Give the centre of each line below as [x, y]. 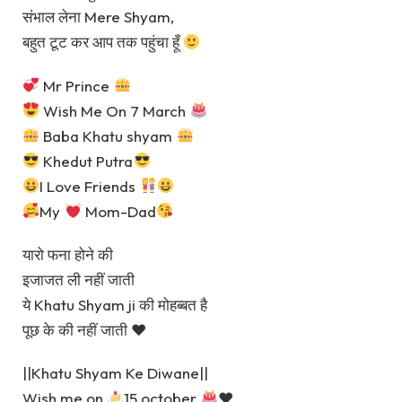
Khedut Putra [87, 161]
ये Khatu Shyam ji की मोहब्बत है [115, 304]
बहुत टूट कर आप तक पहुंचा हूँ [103, 42]
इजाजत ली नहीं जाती [79, 279]
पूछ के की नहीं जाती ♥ [84, 329]
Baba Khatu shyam [108, 135]
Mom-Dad [118, 211]
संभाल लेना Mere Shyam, [98, 17]
